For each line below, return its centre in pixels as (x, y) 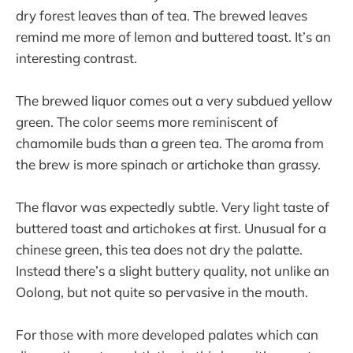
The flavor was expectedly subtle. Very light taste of (173, 207)
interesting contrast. (76, 58)
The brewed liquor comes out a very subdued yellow (174, 100)
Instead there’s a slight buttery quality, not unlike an (173, 271)
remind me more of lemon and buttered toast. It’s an (173, 36)
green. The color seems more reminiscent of (147, 121)
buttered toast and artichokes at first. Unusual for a (171, 229)
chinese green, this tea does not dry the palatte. (159, 250)
